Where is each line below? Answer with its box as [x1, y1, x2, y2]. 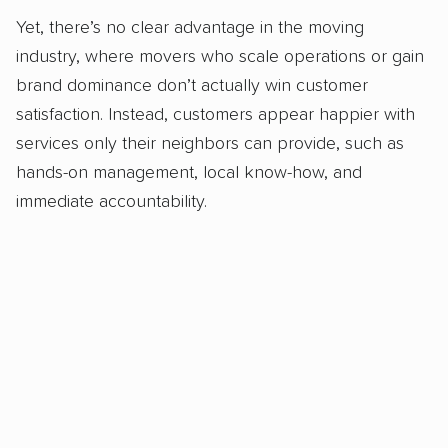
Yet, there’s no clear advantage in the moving [16, 18, 364, 37]
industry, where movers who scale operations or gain [16, 47, 424, 66]
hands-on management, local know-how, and [16, 163, 362, 182]
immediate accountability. [16, 192, 207, 211]
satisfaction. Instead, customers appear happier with [16, 105, 415, 124]
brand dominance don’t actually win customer [16, 76, 368, 95]
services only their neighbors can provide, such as [16, 134, 404, 153]
